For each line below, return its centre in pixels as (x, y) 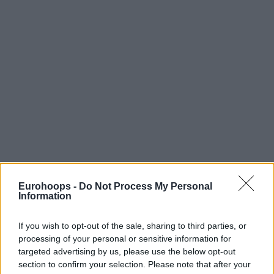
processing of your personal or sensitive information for (125, 238)
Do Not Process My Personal (146, 186)
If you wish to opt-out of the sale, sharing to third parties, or (132, 225)
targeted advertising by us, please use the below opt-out (127, 251)
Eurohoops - (49, 186)
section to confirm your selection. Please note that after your (135, 264)
